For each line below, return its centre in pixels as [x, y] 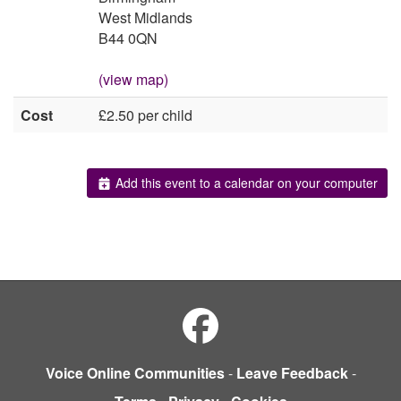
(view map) [133, 80]
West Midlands [145, 18]
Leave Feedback [292, 372]
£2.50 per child [145, 115]
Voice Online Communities [135, 372]
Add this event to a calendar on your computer [245, 183]
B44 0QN [128, 38]
